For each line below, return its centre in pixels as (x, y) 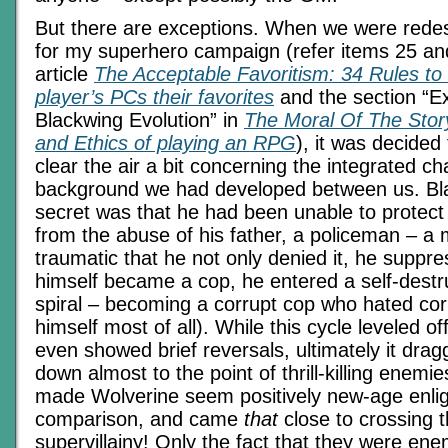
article (64, 74)
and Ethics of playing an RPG (165, 143)
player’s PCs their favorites (154, 97)
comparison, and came (139, 419)
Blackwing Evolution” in (139, 120)
